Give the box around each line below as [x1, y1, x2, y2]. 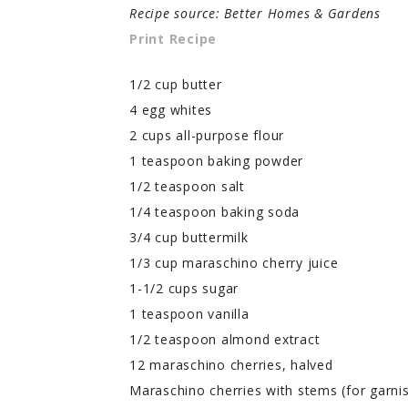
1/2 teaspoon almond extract [129, 330, 321, 348]
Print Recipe [129, 29, 217, 47]
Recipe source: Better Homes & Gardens [129, 4, 381, 22]
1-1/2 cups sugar [129, 279, 239, 297]
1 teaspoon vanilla [129, 304, 250, 322]
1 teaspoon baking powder [129, 151, 303, 169]
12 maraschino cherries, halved [129, 355, 333, 373]
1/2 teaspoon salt [129, 177, 245, 195]
